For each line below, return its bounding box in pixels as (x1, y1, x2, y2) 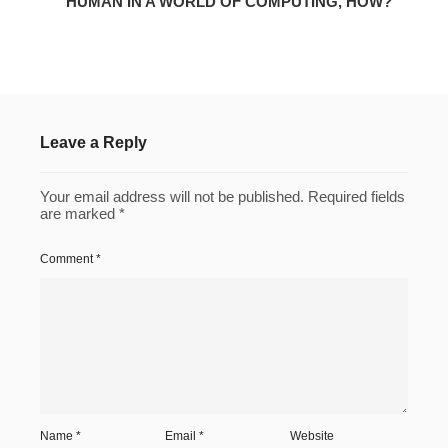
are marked (40, 205, 119, 223)
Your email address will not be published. (40, 188, 304, 206)
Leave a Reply (40, 134, 147, 152)
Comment (40, 252, 96, 267)
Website (290, 429, 335, 444)
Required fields (308, 188, 405, 206)
